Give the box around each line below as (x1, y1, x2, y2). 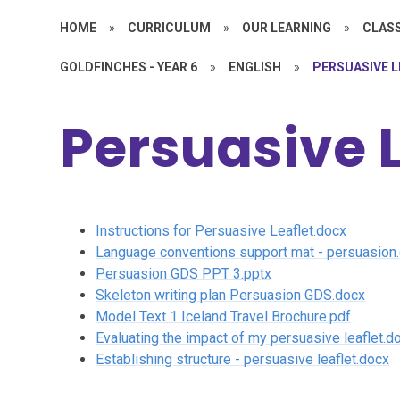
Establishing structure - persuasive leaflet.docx (96, 350, 390, 368)
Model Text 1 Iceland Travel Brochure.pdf (96, 307, 352, 325)
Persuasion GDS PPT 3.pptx (96, 264, 272, 282)
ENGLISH (229, 59, 282, 74)
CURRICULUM (128, 20, 212, 35)
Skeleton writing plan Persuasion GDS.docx (96, 286, 366, 304)
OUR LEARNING (242, 20, 332, 35)
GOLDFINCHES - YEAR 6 (60, 59, 198, 74)
